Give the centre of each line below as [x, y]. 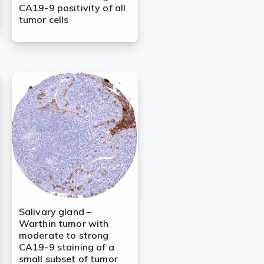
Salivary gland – [55, 212]
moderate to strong [64, 235]
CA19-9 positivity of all [72, 8]
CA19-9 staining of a [66, 247]
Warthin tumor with [64, 224]
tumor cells [44, 20]
